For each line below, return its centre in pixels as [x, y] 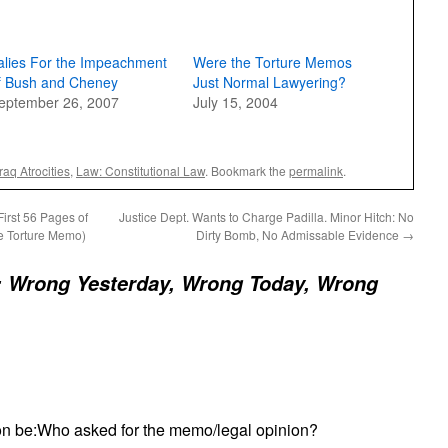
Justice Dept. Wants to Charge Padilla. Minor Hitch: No [266, 216]
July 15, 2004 [235, 102]
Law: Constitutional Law [140, 170]
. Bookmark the [247, 170]
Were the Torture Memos [272, 62]
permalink [316, 170]
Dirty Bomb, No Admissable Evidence [299, 234]
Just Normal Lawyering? [269, 82]
